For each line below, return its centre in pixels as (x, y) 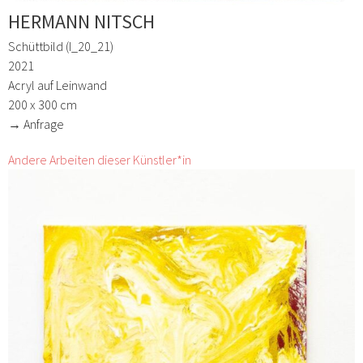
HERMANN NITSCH (81, 22)
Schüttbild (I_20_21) (61, 47)
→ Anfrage (36, 124)
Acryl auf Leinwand (58, 85)
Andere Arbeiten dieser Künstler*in (100, 160)
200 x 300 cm (43, 105)
